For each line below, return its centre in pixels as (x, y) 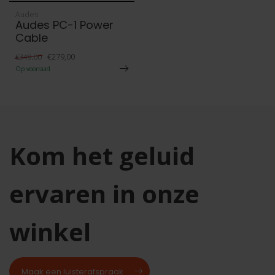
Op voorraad (33, 69)
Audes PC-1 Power (64, 25)
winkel (50, 232)
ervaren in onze (104, 194)
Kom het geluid (102, 156)
